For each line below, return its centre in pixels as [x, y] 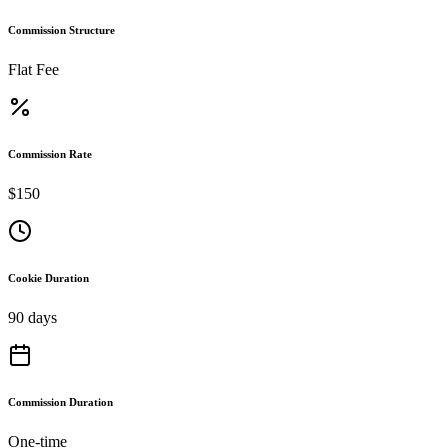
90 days [32, 317]
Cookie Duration [48, 277]
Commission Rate [50, 153]
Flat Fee [33, 69]
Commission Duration [60, 401]
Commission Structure [61, 29]
